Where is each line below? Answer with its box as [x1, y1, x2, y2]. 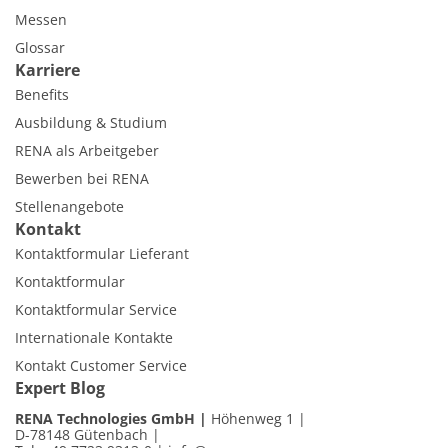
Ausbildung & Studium [15, 113, 167, 133]
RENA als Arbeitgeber [15, 141, 159, 161]
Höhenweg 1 [211, 409, 298, 429]
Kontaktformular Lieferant [15, 244, 189, 264]
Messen [15, 10, 67, 30]
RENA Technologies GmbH [15, 409, 199, 429]
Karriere [15, 59, 80, 82]
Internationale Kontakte [15, 328, 173, 348]
